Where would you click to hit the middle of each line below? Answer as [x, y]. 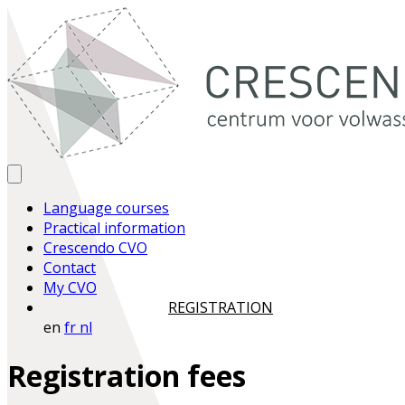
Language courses [106, 208]
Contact [70, 268]
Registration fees [127, 376]
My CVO [70, 287]
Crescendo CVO [95, 248]
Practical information [114, 228]
